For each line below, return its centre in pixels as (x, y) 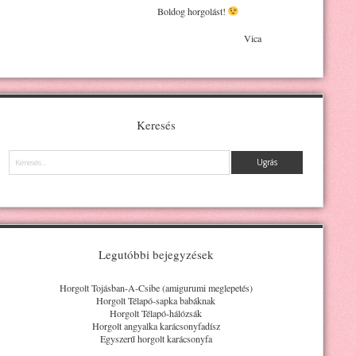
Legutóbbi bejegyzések (156, 255)
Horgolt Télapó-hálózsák (156, 313)
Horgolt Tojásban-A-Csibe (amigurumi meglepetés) (156, 287)
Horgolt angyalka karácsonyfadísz (156, 325)
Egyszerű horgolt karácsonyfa (156, 338)
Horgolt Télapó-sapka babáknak (156, 300)
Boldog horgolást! (117, 11)
